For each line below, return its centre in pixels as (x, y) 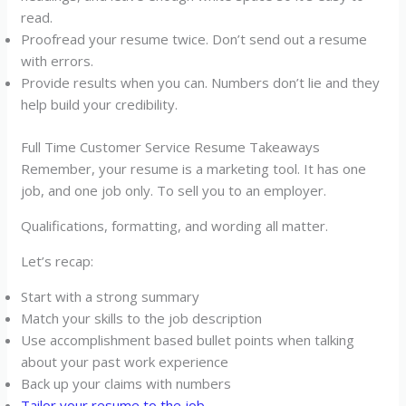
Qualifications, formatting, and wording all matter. (175, 225)
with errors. (58, 61)
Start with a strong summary (111, 296)
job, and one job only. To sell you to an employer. (174, 190)
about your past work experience (125, 361)
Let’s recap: (58, 261)
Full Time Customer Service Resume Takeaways (171, 146)
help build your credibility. (100, 105)
